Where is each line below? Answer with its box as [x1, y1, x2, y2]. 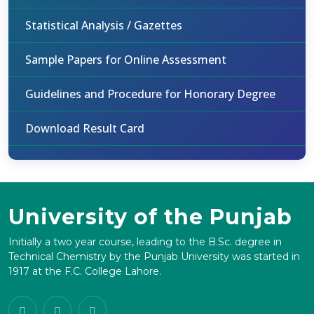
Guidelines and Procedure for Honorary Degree [25, 86, 275, 102]
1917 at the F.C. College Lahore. [8, 265, 161, 278]
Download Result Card [25, 121, 144, 136]
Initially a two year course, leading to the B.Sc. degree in [8, 235, 282, 248]
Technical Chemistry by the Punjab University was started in [8, 250, 300, 263]
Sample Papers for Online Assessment [25, 52, 226, 67]
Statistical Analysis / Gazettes [25, 18, 182, 33]
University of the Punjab [8, 204, 292, 230]
